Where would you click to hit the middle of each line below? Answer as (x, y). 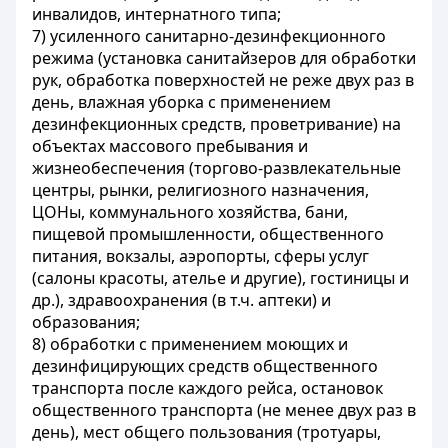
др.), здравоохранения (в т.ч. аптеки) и (181, 300)
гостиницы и (359, 278)
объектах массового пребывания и (170, 146)
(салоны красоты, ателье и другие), (169, 278)
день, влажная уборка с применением (181, 102)
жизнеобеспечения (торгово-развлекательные (216, 168)
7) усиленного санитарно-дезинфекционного (209, 36)
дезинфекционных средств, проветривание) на (216, 124)
